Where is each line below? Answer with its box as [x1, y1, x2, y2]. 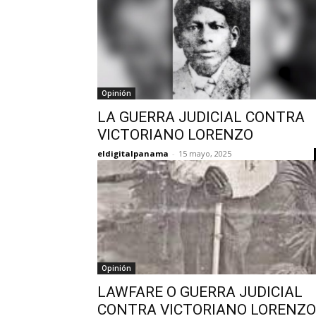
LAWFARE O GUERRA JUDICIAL [97, 284, 303, 300]
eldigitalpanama [97, 148, 169, 159]
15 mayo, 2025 [178, 148, 231, 159]
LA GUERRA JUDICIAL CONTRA [97, 109, 305, 126]
